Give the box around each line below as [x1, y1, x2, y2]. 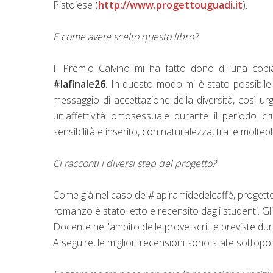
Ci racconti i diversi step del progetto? [53, 156, 219, 170]
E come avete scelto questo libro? [53, 29, 200, 43]
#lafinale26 [53, 77, 105, 91]
